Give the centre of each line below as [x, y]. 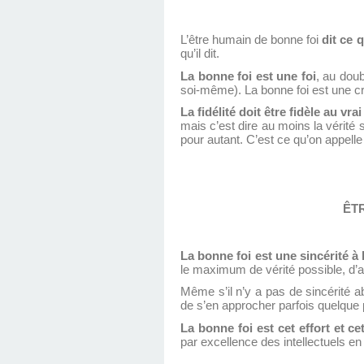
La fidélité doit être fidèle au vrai [271, 113]
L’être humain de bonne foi [251, 39]
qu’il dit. [200, 53]
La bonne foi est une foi [248, 76]
